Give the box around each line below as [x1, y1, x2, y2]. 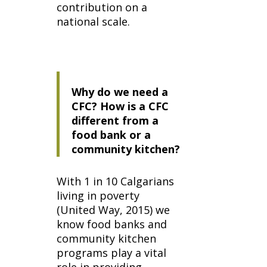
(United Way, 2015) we [56, 203, 170, 217]
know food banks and [56, 217, 167, 231]
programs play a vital [56, 246, 166, 260]
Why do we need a [71, 85, 168, 99]
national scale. [56, 14, 130, 29]
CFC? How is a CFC [71, 99, 169, 113]
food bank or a [71, 128, 151, 142]
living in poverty [56, 188, 139, 203]
